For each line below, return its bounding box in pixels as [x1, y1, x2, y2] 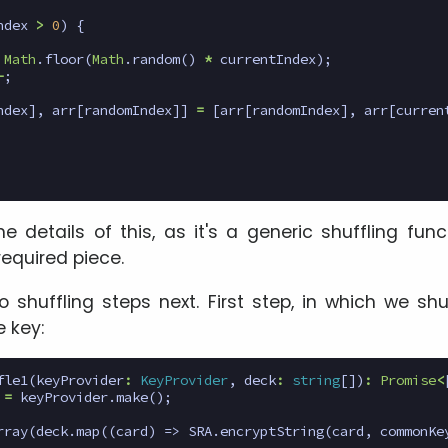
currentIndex [220, 50, 316, 69]
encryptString [220, 422, 324, 441]
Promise [380, 371, 436, 390]
